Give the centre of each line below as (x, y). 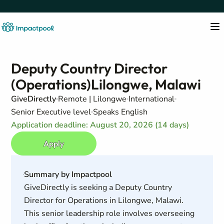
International (152, 99)
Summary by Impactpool (68, 174)
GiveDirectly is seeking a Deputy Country (98, 187)
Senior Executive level (51, 112)
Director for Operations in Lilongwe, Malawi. (103, 200)
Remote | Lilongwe (92, 99)
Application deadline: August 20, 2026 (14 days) (100, 125)
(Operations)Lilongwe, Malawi (106, 84)
